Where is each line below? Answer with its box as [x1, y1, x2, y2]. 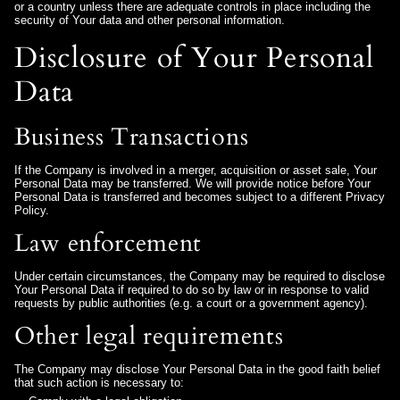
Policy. [14, 204, 49, 218]
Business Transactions [14, 120, 249, 154]
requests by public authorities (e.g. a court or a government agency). [14, 296, 368, 311]
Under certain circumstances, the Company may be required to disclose [14, 270, 385, 284]
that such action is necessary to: [14, 376, 184, 390]
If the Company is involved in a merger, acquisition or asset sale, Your [14, 163, 377, 178]
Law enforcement [14, 226, 203, 260]
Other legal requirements [14, 319, 284, 353]
